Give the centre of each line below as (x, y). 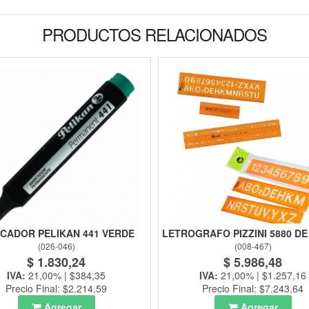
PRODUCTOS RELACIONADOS (154, 34)
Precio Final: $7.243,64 (253, 289)
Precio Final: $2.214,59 (56, 289)
